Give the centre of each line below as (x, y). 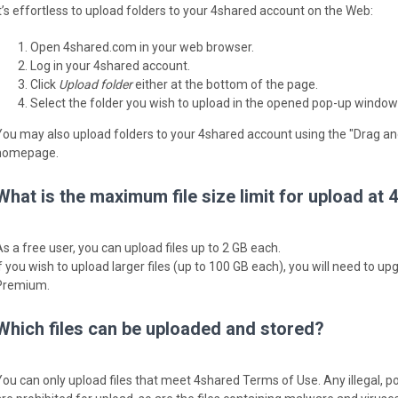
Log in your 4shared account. (110, 66)
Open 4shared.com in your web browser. (142, 48)
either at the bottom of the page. (225, 85)
